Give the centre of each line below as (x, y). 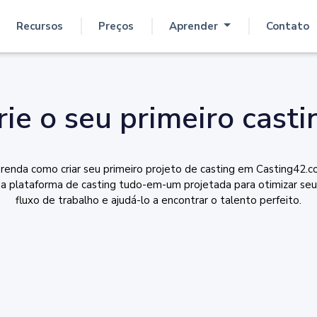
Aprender (195, 26)
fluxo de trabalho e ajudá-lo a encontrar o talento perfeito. (158, 200)
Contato (288, 26)
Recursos (39, 26)
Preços (116, 26)
